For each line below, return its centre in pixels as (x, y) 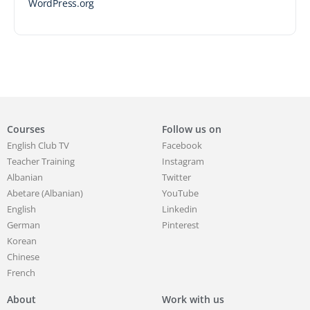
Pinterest (181, 225)
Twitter (176, 177)
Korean (22, 240)
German (24, 225)
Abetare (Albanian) (45, 193)
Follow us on (192, 129)
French (21, 272)
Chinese (23, 256)
